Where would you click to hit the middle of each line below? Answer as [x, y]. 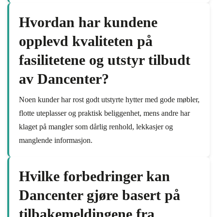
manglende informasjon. [56, 140]
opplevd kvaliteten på [86, 41]
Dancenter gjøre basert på [100, 195]
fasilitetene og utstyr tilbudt [105, 60]
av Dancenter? [64, 79]
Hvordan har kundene [88, 22]
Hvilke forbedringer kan [94, 176]
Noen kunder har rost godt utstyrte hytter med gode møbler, [109, 100]
